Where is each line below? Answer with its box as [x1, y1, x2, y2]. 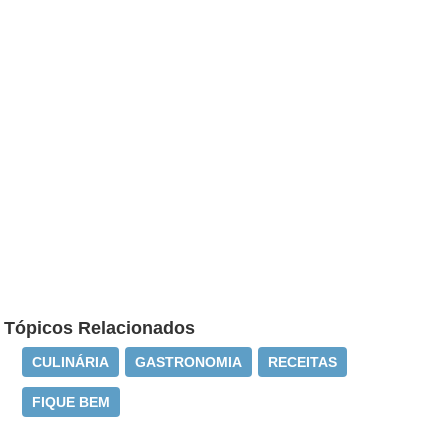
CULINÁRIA [32, 354, 110, 370]
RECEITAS [268, 354, 338, 370]
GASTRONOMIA [135, 354, 243, 370]
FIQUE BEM [32, 394, 111, 410]
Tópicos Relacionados [4, 318, 196, 338]
